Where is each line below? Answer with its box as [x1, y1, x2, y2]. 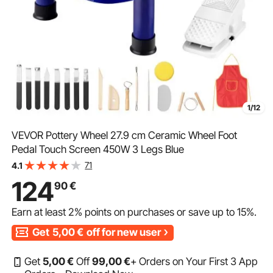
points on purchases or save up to [82, 206, 238, 219]
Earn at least [12, 206, 69, 219]
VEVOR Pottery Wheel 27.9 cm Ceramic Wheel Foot [12, 129, 238, 142]
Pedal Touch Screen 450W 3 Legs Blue [12, 143, 185, 156]
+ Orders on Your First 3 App [130, 255, 258, 268]
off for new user [85, 226, 161, 239]
